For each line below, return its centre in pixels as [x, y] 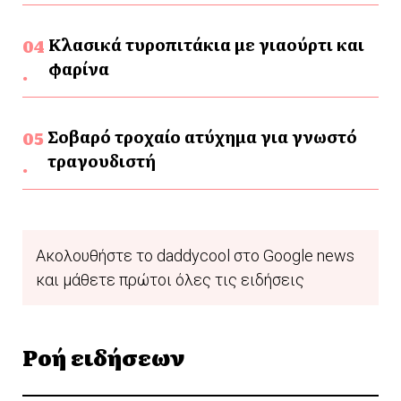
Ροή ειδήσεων [103, 356]
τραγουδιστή [101, 160]
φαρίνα [78, 68]
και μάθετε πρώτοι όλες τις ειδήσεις [170, 279]
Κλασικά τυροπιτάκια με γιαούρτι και [206, 44]
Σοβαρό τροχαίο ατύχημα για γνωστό [202, 136]
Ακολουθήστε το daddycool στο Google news [195, 255]
